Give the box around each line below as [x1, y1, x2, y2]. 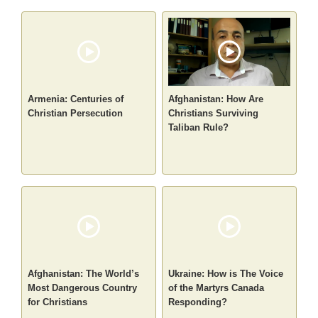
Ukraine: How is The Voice [168, 268, 283, 280]
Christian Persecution [28, 108, 124, 119]
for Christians [28, 297, 88, 308]
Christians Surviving [168, 108, 258, 119]
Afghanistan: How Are [168, 94, 263, 105]
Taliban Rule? [168, 122, 229, 133]
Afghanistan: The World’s [28, 268, 140, 280]
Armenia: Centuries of [28, 94, 124, 105]
